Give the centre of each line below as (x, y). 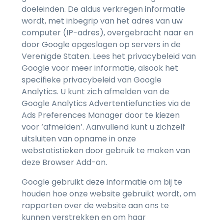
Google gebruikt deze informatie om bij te (102, 182)
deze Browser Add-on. (64, 163)
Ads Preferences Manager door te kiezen (101, 115)
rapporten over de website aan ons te (95, 206)
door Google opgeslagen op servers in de (101, 45)
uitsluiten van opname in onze (79, 139)
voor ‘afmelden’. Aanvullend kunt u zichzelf (103, 127)
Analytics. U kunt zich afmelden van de (96, 92)
